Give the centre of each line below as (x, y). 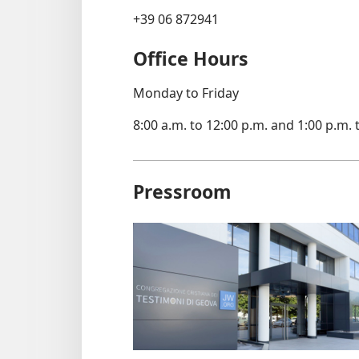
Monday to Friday (186, 93)
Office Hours (191, 59)
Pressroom (182, 192)
